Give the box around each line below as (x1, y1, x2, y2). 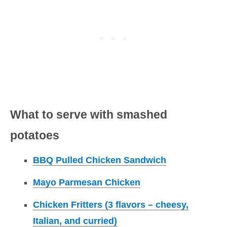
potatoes (10, 129, 59, 142)
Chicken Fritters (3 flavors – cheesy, (33, 200, 188, 210)
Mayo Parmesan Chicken (33, 177, 140, 188)
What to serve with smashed (10, 108, 167, 122)
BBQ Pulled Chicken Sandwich (33, 155, 166, 166)
